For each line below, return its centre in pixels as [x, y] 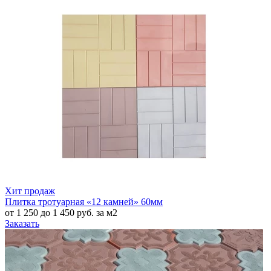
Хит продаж [30, 191]
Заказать [22, 224]
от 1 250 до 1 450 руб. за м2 [61, 213]
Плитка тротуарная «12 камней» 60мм [84, 202]
